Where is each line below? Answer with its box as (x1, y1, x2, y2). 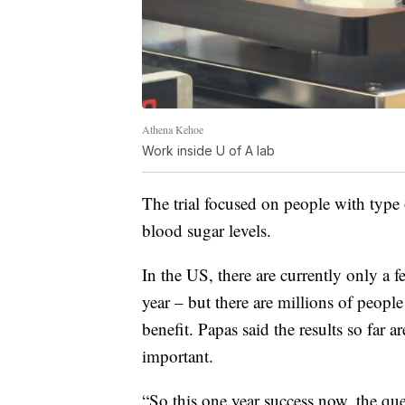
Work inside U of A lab (142, 142, 275, 158)
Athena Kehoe (142, 121, 203, 137)
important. (142, 344, 213, 367)
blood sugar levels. (142, 218, 271, 241)
